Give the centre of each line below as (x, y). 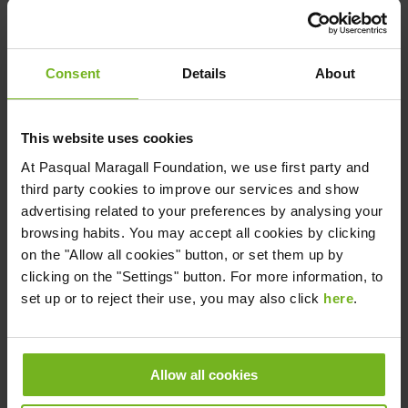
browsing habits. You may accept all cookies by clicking (199, 232)
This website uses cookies (107, 138)
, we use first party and (296, 167)
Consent (73, 73)
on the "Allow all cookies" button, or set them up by (182, 254)
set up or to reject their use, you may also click (172, 298)
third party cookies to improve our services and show (190, 189)
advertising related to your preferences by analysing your (202, 210)
